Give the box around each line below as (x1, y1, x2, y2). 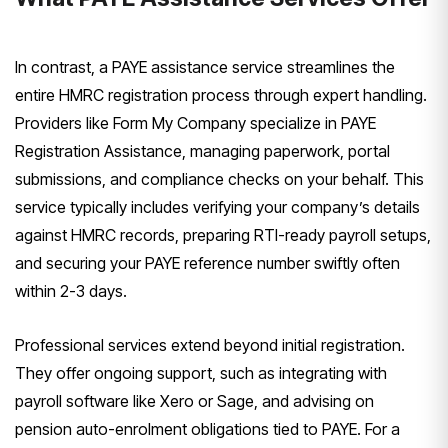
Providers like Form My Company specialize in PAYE (15, 112, 376, 133)
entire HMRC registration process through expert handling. (15, 84, 427, 105)
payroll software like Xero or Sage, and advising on (15, 390, 374, 411)
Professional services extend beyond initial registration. (15, 334, 405, 355)
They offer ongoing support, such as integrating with (15, 362, 387, 383)
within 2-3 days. (15, 280, 127, 301)
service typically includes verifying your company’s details (15, 196, 420, 217)
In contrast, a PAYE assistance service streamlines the (15, 56, 395, 77)
